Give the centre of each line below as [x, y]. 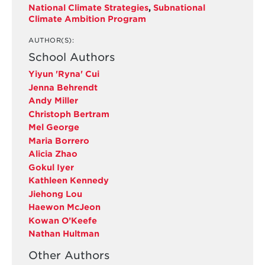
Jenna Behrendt [63, 87]
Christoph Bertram [69, 114]
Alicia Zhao [53, 154]
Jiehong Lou [55, 194]
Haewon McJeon [64, 207]
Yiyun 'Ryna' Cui [64, 74]
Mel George [54, 127]
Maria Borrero [59, 140]
